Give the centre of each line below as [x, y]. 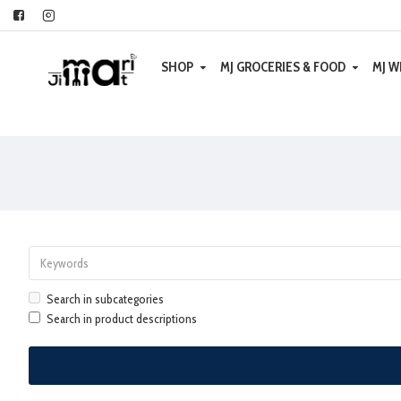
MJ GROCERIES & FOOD [283, 67]
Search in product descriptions [122, 319]
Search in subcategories [105, 299]
